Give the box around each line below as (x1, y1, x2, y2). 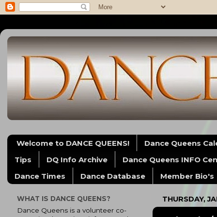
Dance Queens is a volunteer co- (17, 206, 126, 214)
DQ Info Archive (46, 155, 108, 164)
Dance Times (15, 171, 65, 181)
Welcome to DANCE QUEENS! (16, 138, 129, 148)
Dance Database (80, 171, 145, 181)
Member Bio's (160, 171, 214, 181)
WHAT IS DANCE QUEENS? (17, 194, 110, 202)
